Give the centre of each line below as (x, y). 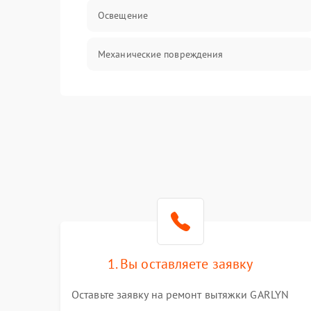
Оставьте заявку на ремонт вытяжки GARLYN (180, 294)
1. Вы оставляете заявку (180, 264)
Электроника (127, 93)
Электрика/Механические (154, 132)
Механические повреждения (161, 54)
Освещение (123, 15)
